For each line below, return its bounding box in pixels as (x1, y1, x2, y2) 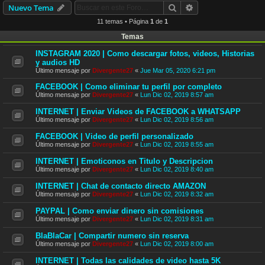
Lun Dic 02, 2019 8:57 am (140, 91, 214, 98)
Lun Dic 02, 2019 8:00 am (140, 240, 214, 247)
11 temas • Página (97, 17, 150, 25)
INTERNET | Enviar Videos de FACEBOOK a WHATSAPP (35, 106, 241, 116)
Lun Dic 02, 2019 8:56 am (140, 115, 214, 123)
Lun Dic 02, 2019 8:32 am (140, 190, 214, 198)
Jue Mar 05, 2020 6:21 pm (140, 66, 215, 74)
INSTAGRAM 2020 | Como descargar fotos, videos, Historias (35, 49, 254, 58)
